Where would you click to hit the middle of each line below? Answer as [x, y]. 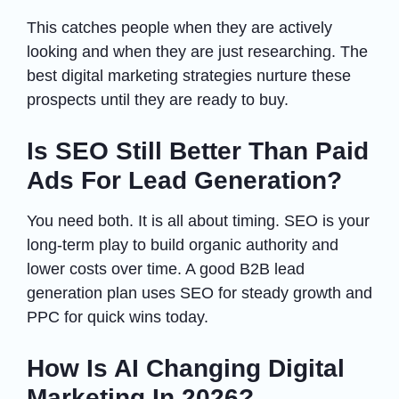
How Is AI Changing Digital [186, 368]
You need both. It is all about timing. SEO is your [198, 220]
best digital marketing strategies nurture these [189, 75]
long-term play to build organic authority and [183, 244]
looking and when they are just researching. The [197, 51]
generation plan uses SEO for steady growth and [199, 293]
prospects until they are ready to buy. [158, 99]
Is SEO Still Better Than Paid [198, 151]
